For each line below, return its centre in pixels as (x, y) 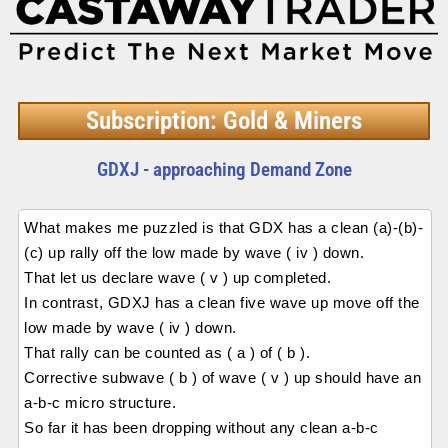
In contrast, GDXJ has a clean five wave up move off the (222, 303)
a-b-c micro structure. (100, 403)
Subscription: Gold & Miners (224, 121)
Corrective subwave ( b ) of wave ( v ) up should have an (222, 378)
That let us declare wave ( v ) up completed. (177, 278)
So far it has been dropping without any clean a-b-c (201, 428)
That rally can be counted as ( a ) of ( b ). (167, 353)
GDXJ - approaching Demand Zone (224, 170)
